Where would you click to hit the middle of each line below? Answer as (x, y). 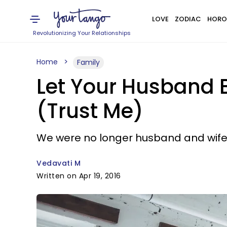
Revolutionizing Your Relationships (82, 33)
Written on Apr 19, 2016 (79, 176)
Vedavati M (59, 163)
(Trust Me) (90, 111)
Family (88, 62)
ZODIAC (188, 19)
